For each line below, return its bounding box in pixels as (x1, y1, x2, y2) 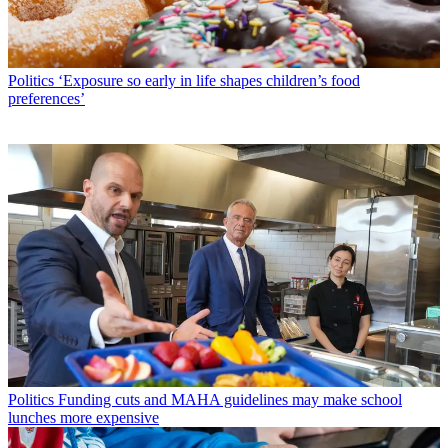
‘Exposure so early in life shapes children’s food (58, 71, 360, 89)
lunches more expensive (8, 408, 159, 426)
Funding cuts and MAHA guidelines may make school (58, 390, 402, 408)
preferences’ (8, 89, 85, 107)
